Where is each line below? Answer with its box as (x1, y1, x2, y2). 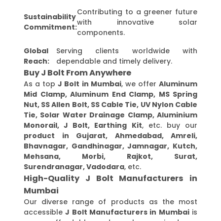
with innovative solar (77, 17, 197, 27)
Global (24, 45, 48, 56)
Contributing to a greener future (77, 6, 197, 17)
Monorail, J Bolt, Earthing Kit (24, 120, 142, 130)
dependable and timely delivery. (56, 56, 172, 66)
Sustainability (24, 12, 76, 22)
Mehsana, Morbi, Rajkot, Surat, (24, 151, 197, 161)
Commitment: (24, 22, 77, 33)
